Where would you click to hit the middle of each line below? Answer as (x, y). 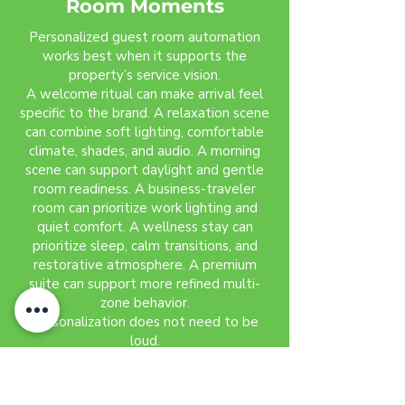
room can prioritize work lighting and (145, 208)
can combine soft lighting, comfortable (145, 132)
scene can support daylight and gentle (145, 170)
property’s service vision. (145, 75)
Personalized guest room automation (145, 37)
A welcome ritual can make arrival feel (145, 94)
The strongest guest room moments (145, 360)
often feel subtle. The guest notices (145, 379)
